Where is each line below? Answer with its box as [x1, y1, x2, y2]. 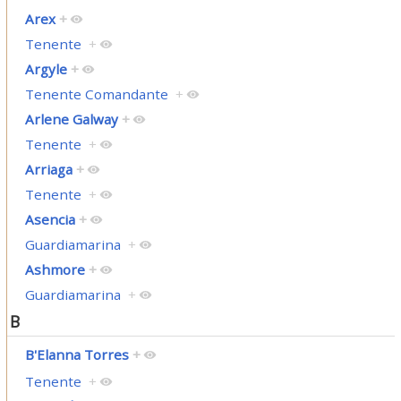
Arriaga [24, 160, 73, 179]
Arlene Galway [24, 110, 118, 129]
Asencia [24, 210, 75, 229]
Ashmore [24, 260, 85, 279]
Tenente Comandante [24, 85, 168, 104]
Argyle [24, 60, 67, 79]
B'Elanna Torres [24, 345, 129, 363]
